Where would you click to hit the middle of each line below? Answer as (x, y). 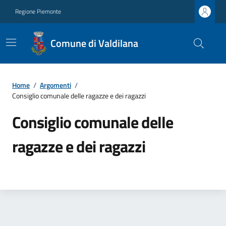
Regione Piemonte (38, 11)
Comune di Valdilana (94, 43)
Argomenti (55, 85)
